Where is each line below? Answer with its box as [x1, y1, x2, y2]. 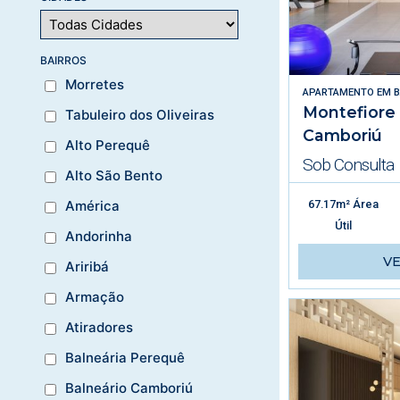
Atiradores [65, 319, 133, 337]
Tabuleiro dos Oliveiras [65, 106, 214, 124]
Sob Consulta [302, 154, 394, 175]
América [65, 197, 120, 215]
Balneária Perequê [65, 349, 185, 367]
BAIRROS [40, 53, 87, 67]
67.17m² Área [308, 196, 379, 211]
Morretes [65, 76, 124, 94]
